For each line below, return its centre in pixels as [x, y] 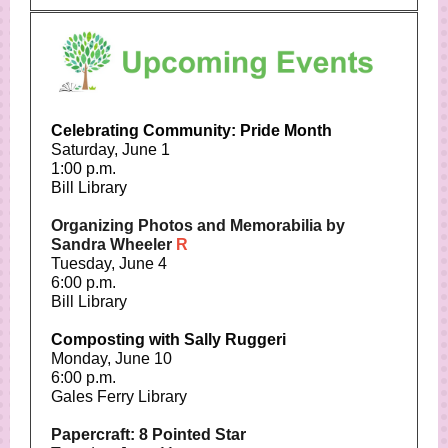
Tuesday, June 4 [109, 263]
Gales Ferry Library [119, 396]
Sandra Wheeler [113, 244]
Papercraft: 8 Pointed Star [148, 434]
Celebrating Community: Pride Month [191, 130]
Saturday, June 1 [110, 149]
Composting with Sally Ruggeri [168, 339]
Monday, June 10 [111, 358]
